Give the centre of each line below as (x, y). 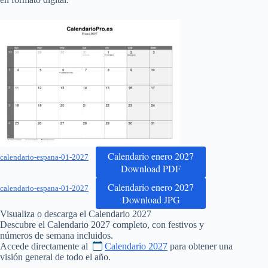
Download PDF (151, 168)
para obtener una (200, 246)
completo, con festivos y (157, 224)
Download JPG (151, 199)
